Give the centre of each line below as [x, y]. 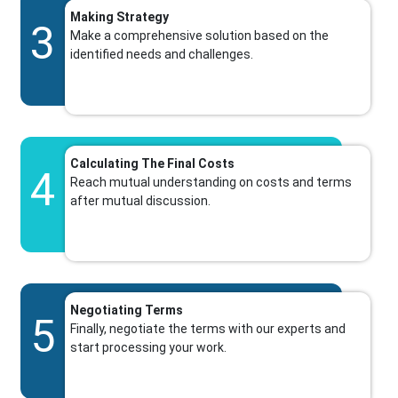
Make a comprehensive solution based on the [200, 36]
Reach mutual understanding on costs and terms [211, 183]
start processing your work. [149, 348]
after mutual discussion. [141, 201]
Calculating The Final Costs [153, 164]
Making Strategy [120, 17]
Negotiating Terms [127, 310]
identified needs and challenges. [162, 55]
